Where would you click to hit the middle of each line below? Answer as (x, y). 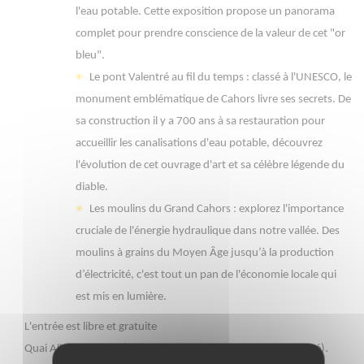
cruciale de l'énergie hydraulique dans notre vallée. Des (208, 232)
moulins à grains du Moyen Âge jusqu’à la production (205, 253)
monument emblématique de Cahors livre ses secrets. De (213, 100)
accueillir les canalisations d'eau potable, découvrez (199, 144)
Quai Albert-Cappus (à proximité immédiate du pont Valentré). (176, 349)
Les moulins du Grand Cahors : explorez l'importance (217, 210)
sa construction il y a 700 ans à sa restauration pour (200, 122)
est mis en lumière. (121, 297)
